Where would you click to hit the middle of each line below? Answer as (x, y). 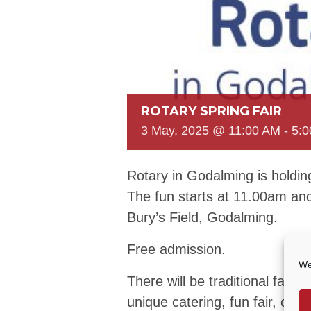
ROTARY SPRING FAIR (211, 111)
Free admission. (176, 250)
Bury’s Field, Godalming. (202, 218)
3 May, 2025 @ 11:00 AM (211, 131)
